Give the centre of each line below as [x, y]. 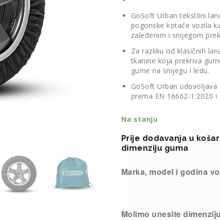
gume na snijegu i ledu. [170, 70]
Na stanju [139, 119]
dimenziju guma [155, 148]
